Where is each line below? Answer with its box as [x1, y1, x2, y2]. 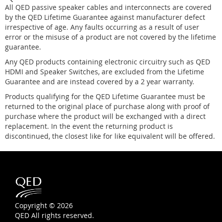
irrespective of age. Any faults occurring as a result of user [5, 22, 199, 32]
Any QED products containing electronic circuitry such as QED [5, 57, 210, 66]
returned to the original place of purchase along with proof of [5, 102, 210, 111]
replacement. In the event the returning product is [5, 121, 173, 131]
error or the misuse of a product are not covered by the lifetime [5, 32, 216, 42]
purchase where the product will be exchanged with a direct [5, 111, 206, 121]
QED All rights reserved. [15, 211, 94, 221]
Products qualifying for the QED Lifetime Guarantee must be [5, 92, 205, 101]
